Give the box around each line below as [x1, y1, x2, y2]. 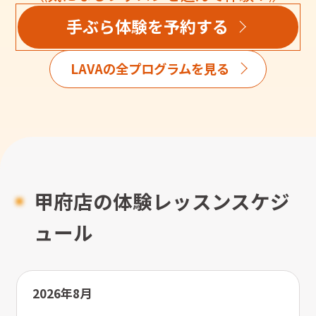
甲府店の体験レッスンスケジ [34, 187, 291, 216]
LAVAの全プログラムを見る [70, 59, 229, 78]
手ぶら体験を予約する [66, 14, 229, 39]
